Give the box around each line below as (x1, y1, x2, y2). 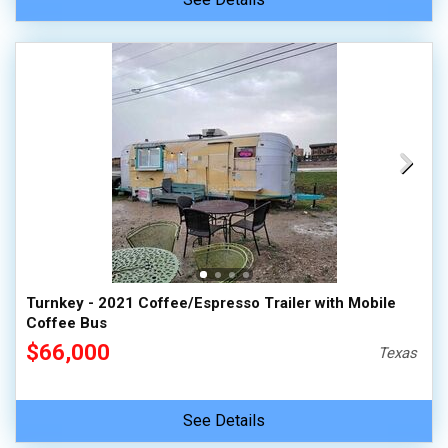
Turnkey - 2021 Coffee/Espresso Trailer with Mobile (26, 294, 396, 312)
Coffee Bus (26, 314, 107, 332)
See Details (183, 411, 265, 430)
